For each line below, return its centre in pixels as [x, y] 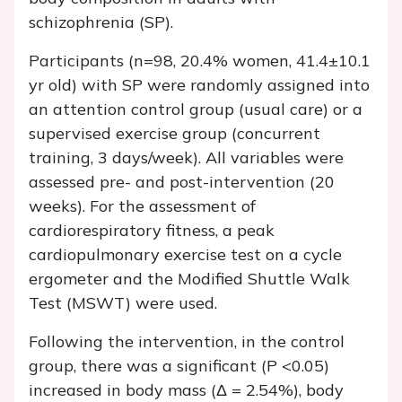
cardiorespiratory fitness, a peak [152, 231]
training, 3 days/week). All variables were [186, 158]
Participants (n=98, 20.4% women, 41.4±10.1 [200, 61]
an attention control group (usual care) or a [196, 109]
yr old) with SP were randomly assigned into [199, 85]
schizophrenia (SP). [101, 22]
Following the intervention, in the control [187, 342]
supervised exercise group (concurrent [175, 134]
